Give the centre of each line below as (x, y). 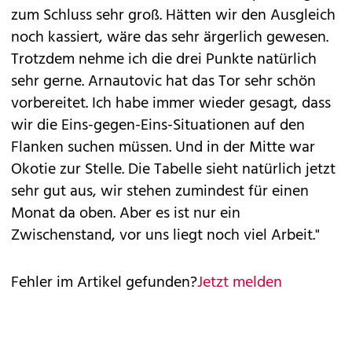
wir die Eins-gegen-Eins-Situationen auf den (158, 126)
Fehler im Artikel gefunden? (104, 283)
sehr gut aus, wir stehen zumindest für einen (160, 192)
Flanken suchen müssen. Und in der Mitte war (163, 148)
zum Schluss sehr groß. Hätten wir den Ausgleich (173, 16)
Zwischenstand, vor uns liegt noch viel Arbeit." (165, 236)
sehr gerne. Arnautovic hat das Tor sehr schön (163, 82)
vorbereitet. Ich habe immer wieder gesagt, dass (171, 104)
